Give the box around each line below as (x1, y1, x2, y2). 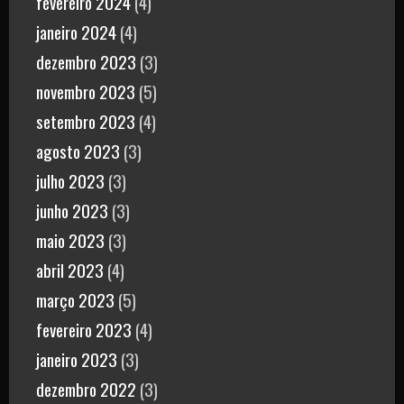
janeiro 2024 (36, 18, 116, 44)
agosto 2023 (36, 137, 120, 163)
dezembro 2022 (36, 375, 136, 401)
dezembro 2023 (36, 48, 136, 74)
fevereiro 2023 (36, 316, 132, 342)
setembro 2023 (36, 107, 135, 133)
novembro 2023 (36, 78, 135, 104)
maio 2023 (36, 226, 105, 252)
